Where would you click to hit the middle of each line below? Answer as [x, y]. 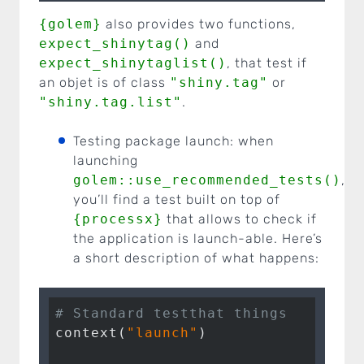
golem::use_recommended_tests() [207, 180]
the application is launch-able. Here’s [198, 238]
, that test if [267, 63]
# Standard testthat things [171, 313]
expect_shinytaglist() [133, 63]
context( [91, 332]
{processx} [118, 219]
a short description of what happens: [196, 258]
